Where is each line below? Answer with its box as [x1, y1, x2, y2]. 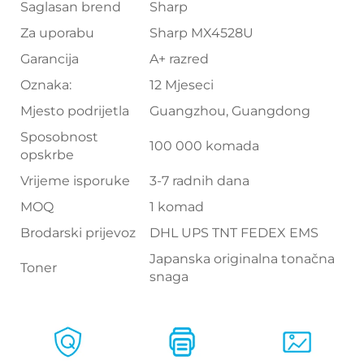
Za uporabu [20, 25, 94, 41]
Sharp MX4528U [149, 25, 253, 41]
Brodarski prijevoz [20, 225, 136, 241]
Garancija [20, 51, 79, 67]
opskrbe [20, 147, 74, 163]
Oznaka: [20, 77, 71, 93]
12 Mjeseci [149, 77, 214, 93]
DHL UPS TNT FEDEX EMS [149, 225, 318, 241]
